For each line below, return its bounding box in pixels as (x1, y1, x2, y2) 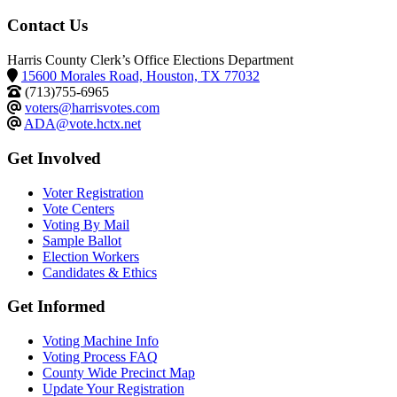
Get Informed (7, 297, 105, 316)
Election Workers (43, 248, 139, 264)
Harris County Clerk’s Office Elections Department (7, 52, 293, 68)
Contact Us (7, 16, 88, 35)
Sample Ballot (43, 232, 121, 248)
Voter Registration (43, 184, 144, 200)
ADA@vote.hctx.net (24, 116, 141, 132)
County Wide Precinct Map (43, 364, 195, 380)
